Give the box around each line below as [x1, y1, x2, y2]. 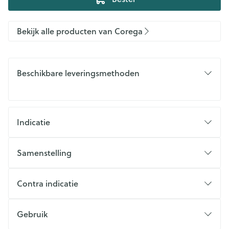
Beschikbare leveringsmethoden [17, 67, 140, 79]
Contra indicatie [17, 177, 78, 189]
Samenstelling [17, 147, 72, 158]
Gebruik [17, 208, 48, 220]
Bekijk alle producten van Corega [17, 25, 143, 37]
